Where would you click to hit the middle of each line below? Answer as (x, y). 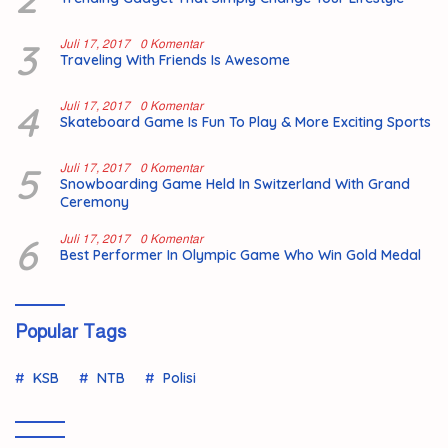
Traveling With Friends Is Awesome (175, 59)
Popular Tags (70, 331)
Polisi (179, 377)
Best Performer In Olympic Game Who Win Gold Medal (240, 254)
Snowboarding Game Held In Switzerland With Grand (235, 183)
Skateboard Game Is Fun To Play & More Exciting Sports (245, 121)
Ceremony (94, 201)
